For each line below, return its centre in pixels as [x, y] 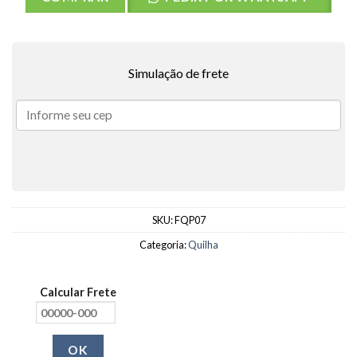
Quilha [203, 245]
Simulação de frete [178, 73]
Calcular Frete [78, 292]
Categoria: [163, 245]
